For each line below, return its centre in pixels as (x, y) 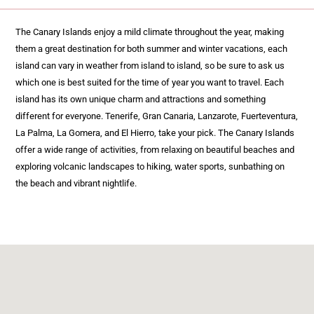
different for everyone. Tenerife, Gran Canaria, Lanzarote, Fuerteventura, (157, 116)
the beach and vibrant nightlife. (76, 183)
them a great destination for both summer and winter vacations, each (151, 48)
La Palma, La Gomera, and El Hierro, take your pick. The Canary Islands (155, 132)
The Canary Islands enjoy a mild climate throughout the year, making (150, 32)
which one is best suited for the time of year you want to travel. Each (150, 82)
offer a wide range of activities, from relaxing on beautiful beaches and (155, 149)
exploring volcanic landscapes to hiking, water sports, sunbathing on (150, 166)
